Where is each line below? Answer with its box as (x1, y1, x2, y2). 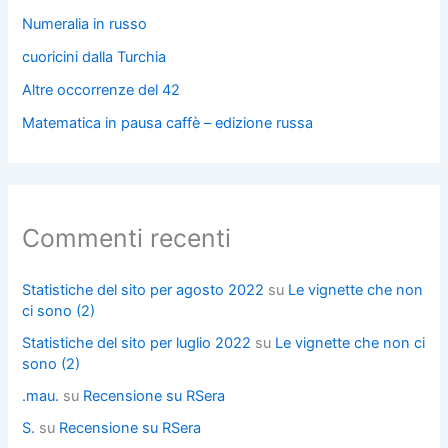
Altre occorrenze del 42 (22, 80, 181, 99)
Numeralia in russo (22, 14, 148, 33)
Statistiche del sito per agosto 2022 (22, 281, 265, 300)
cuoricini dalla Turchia (22, 47, 167, 66)
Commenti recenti (22, 222, 232, 253)
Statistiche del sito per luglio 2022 (22, 334, 252, 353)
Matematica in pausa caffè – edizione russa (22, 113, 314, 132)
